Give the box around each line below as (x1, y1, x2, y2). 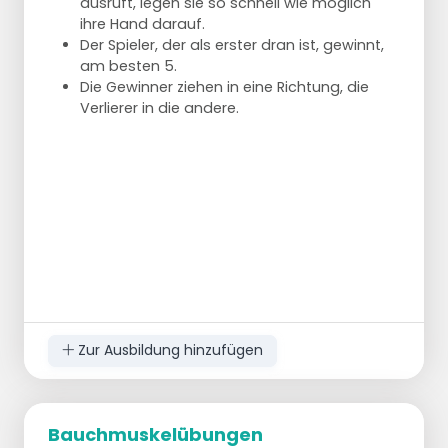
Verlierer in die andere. (80, 98, 239, 118)
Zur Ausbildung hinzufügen (73, 340, 263, 361)
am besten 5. (80, 56, 177, 76)
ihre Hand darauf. (80, 14, 205, 34)
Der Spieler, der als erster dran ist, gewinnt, (80, 35, 384, 55)
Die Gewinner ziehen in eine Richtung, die (80, 77, 369, 97)
